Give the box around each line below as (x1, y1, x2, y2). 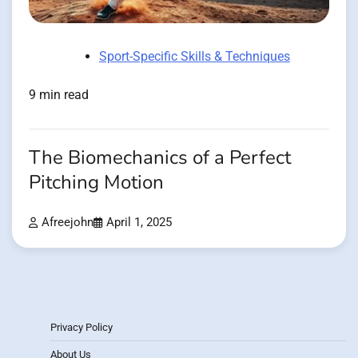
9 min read (29, 86, 89, 102)
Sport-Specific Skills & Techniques (99, 48, 290, 64)
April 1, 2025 (106, 215, 172, 229)
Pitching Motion (29, 169, 164, 196)
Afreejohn (42, 215, 93, 229)
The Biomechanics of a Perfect (29, 144, 291, 171)
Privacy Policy (50, 320, 113, 333)
